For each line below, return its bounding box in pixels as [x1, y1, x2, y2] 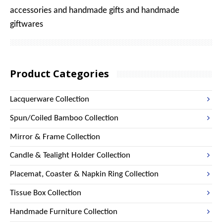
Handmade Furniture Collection [10, 208, 117, 217]
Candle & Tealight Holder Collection [10, 151, 130, 160]
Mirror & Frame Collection [10, 133, 100, 142]
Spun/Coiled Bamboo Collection [10, 114, 118, 123]
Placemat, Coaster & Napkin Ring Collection [10, 170, 159, 179]
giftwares [10, 20, 43, 30]
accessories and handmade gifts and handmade [10, 6, 179, 16]
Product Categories [10, 67, 109, 81]
